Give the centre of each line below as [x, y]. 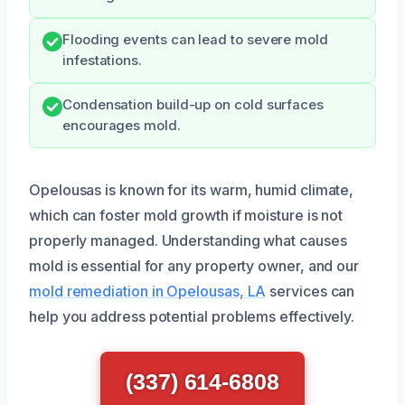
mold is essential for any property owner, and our [194, 265]
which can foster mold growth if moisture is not [186, 215]
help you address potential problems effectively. [192, 316]
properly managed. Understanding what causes [188, 240]
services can [311, 291]
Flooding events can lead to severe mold [195, 39]
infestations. [102, 60]
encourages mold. [122, 125]
